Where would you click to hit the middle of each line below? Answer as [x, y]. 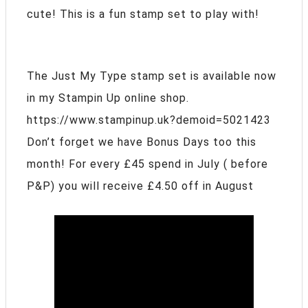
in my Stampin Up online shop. [108, 98]
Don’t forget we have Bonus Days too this [142, 142]
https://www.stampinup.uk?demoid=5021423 [149, 120]
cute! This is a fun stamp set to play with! [143, 14]
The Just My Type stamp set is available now [152, 76]
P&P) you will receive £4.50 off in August [140, 186]
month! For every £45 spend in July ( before [147, 164]
